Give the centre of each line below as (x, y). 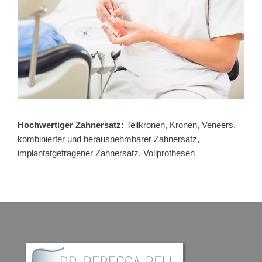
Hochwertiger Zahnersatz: (72, 125)
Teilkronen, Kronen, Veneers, (181, 125)
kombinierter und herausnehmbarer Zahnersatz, (108, 139)
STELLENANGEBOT (51, 20)
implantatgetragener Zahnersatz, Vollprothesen (106, 153)
